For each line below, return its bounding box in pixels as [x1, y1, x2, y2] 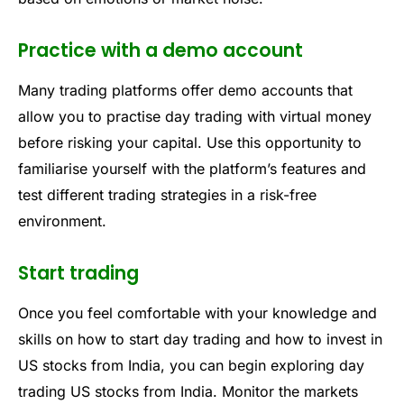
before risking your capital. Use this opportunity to [18, 133, 362, 152]
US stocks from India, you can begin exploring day [18, 356, 364, 375]
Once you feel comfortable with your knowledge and [18, 304, 377, 323]
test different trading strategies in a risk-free [18, 186, 317, 205]
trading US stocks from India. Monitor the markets [18, 382, 358, 401]
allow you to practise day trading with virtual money [18, 107, 372, 126]
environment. [18, 212, 106, 231]
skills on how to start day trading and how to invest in [18, 330, 382, 349]
